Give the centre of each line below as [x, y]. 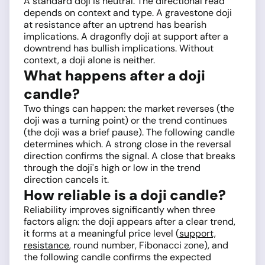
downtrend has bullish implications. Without [119, 49]
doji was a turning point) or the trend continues [125, 121]
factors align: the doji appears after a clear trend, [130, 222]
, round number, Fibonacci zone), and [149, 245]
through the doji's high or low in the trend [112, 168]
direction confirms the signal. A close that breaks [130, 156]
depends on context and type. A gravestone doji [128, 13]
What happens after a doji [114, 76]
